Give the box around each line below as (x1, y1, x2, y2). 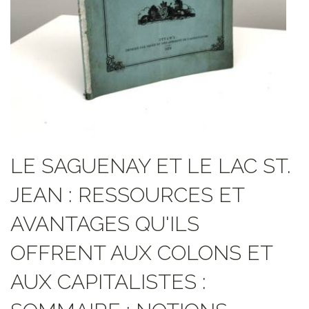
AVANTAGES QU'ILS (10, 212, 199, 237)
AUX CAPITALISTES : (10, 270, 206, 295)
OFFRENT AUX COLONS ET (10, 241, 272, 266)
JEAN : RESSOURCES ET (10, 183, 244, 208)
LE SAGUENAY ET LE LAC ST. (10, 154, 290, 179)
